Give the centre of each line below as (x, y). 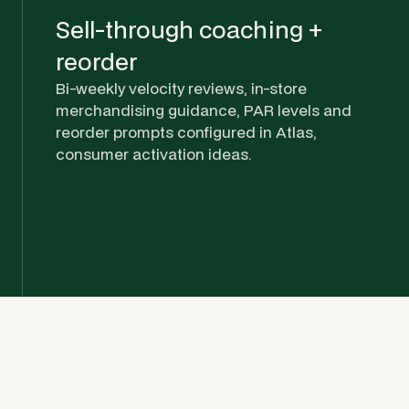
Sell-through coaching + (189, 29)
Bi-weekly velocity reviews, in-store (181, 88)
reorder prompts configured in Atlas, (186, 131)
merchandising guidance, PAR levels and (204, 110)
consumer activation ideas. (154, 153)
